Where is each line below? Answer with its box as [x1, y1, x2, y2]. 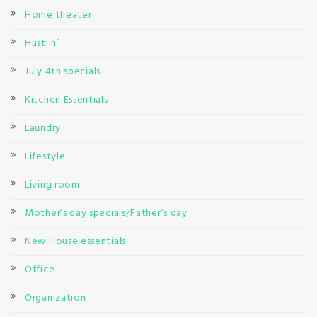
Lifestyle [25, 149, 66, 166]
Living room [25, 177, 80, 194]
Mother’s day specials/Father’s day [25, 205, 188, 222]
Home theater [25, 7, 92, 24]
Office [25, 262, 55, 279]
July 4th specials [25, 64, 100, 81]
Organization [25, 290, 86, 307]
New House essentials [25, 234, 126, 250]
